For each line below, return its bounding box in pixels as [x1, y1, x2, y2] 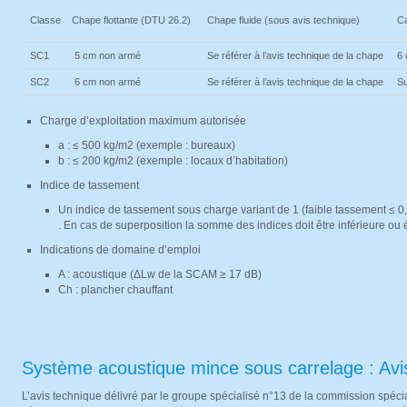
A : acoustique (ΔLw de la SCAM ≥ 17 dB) [58, 268, 262, 281]
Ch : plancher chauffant [58, 283, 175, 296]
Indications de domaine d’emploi [40, 243, 201, 256]
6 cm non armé [74, 76, 141, 87]
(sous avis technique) [264, 15, 360, 25]
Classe [27, 15, 61, 25]
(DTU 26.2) [141, 15, 191, 25]
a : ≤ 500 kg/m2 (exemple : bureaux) [58, 139, 235, 152]
